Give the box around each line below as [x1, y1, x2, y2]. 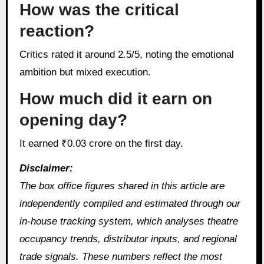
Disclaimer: [19, 163, 73, 174]
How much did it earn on [19, 90, 212, 108]
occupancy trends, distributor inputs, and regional [19, 233, 237, 245]
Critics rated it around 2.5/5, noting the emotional [19, 48, 27, 60]
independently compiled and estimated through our [19, 198, 240, 210]
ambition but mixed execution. [19, 66, 151, 78]
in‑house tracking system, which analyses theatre [19, 216, 238, 227]
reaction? [19, 22, 94, 41]
